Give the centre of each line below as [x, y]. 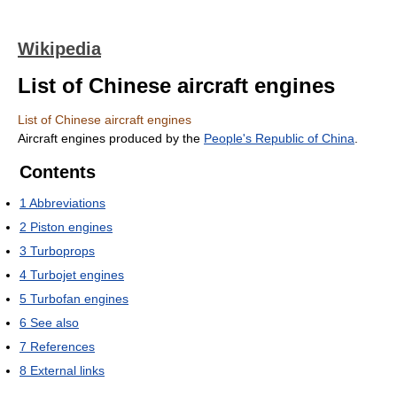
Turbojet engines [77, 275]
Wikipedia [59, 49]
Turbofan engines [79, 299]
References [62, 346]
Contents [58, 172]
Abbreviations [67, 203]
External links [67, 370]
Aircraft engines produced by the [111, 138]
